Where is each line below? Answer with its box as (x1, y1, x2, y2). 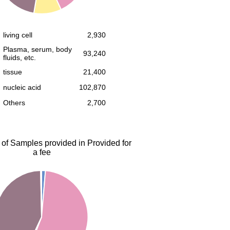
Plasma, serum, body (3, 45, 72, 53)
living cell (3, 31, 32, 39)
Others (3, 99, 25, 107)
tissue (3, 68, 22, 76)
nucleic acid (3, 83, 41, 91)
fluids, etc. (3, 53, 36, 62)
